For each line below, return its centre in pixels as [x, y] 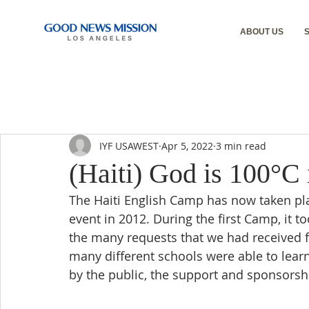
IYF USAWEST [129, 146]
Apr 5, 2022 [187, 146]
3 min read [241, 146]
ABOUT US [262, 32]
